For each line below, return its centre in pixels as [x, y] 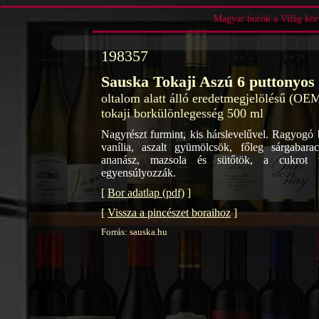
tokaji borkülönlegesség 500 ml [182, 113]
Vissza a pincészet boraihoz [169, 213]
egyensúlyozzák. [138, 173]
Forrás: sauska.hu [134, 232]
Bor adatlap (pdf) [146, 193]
